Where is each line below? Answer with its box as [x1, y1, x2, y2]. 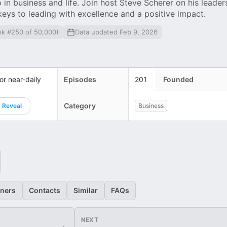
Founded [163, 75, 194, 84]
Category [64, 101, 96, 110]
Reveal [2, 102, 22, 109]
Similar [73, 186, 98, 195]
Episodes [64, 75, 96, 84]
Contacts [29, 186, 60, 195]
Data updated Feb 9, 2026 [75, 28, 158, 36]
